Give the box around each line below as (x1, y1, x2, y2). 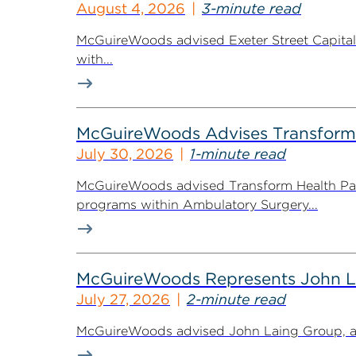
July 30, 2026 (76, 145, 173, 162)
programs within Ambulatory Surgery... (76, 197, 318, 212)
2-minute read (187, 291, 286, 308)
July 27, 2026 (76, 291, 170, 308)
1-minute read (190, 145, 286, 162)
